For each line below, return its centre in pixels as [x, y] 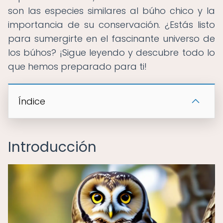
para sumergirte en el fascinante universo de [111, 39]
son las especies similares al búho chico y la [111, 11]
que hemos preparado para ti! [77, 66]
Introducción [52, 147]
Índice [32, 101]
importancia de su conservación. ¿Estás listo [111, 25]
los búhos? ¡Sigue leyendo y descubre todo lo [111, 53]
